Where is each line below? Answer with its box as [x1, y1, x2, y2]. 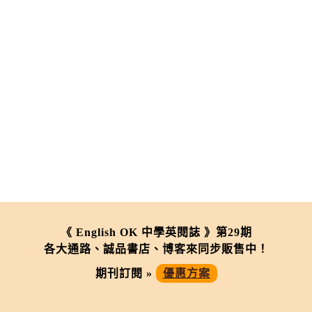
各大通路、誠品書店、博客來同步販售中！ [43, 243, 269, 256]
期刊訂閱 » [95, 267, 156, 280]
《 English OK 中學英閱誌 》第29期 [60, 226, 252, 239]
